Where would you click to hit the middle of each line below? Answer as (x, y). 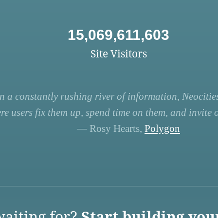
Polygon (162, 129)
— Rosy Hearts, (110, 129)
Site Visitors (118, 54)
